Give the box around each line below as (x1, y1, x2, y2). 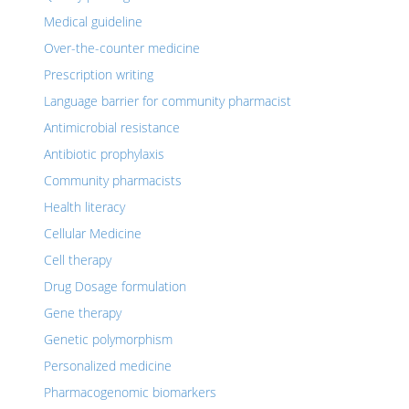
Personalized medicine (44, 357, 172, 374)
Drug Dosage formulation (44, 278, 186, 295)
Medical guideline (44, 13, 142, 30)
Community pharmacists (44, 172, 182, 189)
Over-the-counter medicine (44, 39, 200, 57)
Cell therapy (44, 251, 111, 268)
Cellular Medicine (44, 225, 142, 242)
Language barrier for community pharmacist (44, 92, 291, 110)
